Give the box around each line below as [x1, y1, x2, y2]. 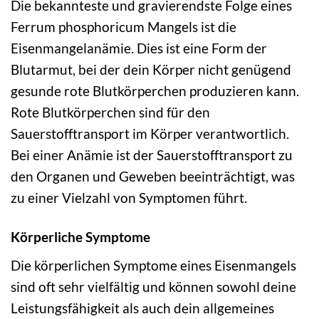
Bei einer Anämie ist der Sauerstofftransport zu [11, 147, 293, 164]
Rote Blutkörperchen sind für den [11, 104, 210, 121]
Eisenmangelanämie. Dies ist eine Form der [11, 40, 267, 57]
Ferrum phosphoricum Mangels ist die [11, 19, 236, 36]
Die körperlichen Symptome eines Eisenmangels [11, 256, 296, 273]
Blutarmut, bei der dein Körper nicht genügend [11, 61, 291, 78]
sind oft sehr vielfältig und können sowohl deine [11, 278, 296, 295]
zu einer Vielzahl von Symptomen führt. [11, 189, 247, 206]
